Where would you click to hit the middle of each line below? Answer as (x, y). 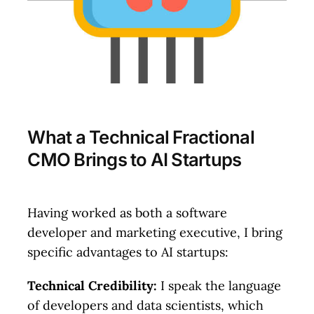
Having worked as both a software (128, 212)
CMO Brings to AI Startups (135, 160)
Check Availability (157, 26)
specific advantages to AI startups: (128, 252)
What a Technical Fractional (141, 137)
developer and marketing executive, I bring (155, 232)
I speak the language (219, 285)
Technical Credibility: (93, 285)
